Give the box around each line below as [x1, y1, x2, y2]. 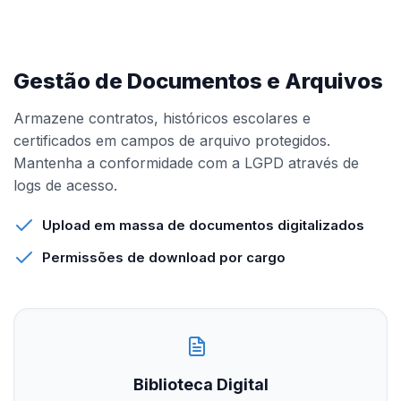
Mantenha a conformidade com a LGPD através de [13, 154, 359, 172]
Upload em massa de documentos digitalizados [42, 217, 364, 234]
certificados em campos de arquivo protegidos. [13, 132, 330, 149]
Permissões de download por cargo [42, 249, 286, 266]
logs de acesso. [13, 176, 117, 194]
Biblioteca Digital [132, 375, 269, 394]
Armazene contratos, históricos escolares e [13, 109, 311, 127]
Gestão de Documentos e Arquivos [13, 68, 383, 94]
